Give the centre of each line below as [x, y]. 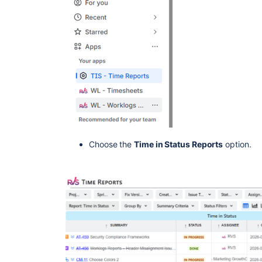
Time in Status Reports [179, 144]
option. [237, 144]
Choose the [112, 144]
